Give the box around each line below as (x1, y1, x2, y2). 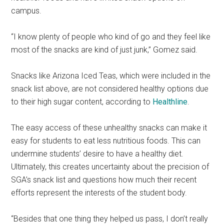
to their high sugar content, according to (11, 96, 153, 106)
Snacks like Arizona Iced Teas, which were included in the (11, 70, 211, 80)
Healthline (152, 96, 188, 106)
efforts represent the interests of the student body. (11, 187, 187, 197)
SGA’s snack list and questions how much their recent (11, 174, 197, 184)
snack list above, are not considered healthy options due (11, 83, 209, 93)
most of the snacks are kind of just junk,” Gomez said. (11, 44, 198, 54)
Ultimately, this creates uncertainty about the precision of (11, 161, 209, 171)
